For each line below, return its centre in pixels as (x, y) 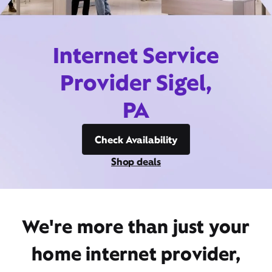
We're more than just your (136, 226)
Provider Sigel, (136, 83)
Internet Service (136, 55)
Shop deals (136, 161)
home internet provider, (136, 254)
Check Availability (136, 140)
